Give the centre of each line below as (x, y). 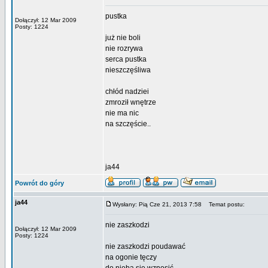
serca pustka (126, 59)
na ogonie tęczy (131, 257)
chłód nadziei (127, 92)
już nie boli (123, 38)
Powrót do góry (39, 183)
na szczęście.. (128, 124)
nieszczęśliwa (128, 70)
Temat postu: (224, 204)
